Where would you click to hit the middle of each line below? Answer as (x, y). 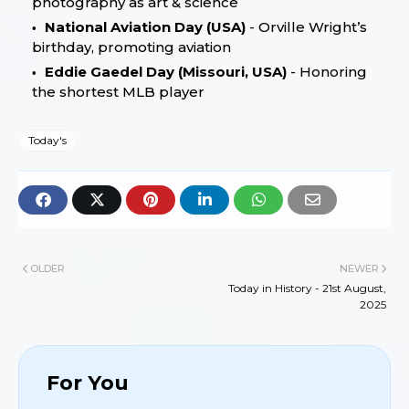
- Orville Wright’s (306, 26)
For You (88, 383)
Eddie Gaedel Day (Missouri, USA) (166, 71)
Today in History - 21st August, (307, 288)
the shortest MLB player (118, 91)
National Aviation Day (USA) (145, 26)
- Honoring (327, 71)
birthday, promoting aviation (131, 47)
